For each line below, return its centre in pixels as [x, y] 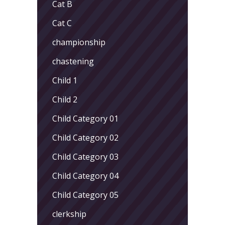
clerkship [69, 214]
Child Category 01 [85, 118]
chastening [73, 61]
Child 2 [65, 99]
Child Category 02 [85, 137]
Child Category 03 [85, 156]
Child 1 [65, 80]
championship [79, 42]
